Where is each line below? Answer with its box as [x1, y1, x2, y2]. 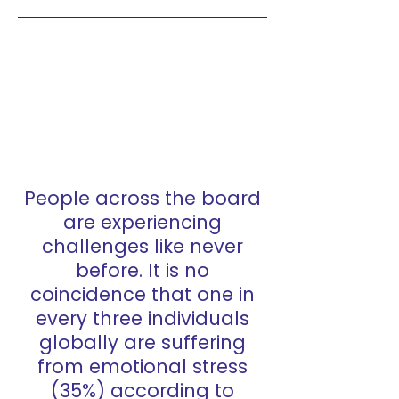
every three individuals [36, 305, 249, 331]
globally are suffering [39, 330, 246, 355]
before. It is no [76, 257, 209, 283]
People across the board [24, 185, 261, 211]
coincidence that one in [30, 281, 255, 307]
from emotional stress [37, 354, 248, 379]
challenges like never [42, 233, 243, 259]
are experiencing [63, 209, 222, 235]
